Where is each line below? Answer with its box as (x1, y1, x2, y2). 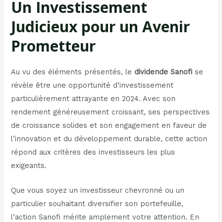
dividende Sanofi (134, 67, 193, 76)
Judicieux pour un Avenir (11, 16, 190, 37)
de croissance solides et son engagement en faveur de (11, 120, 207, 130)
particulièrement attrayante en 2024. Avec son (11, 94, 176, 103)
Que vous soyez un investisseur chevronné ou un (11, 185, 185, 195)
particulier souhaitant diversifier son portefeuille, (11, 199, 184, 208)
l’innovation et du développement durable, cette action (11, 134, 208, 143)
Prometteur (11, 35, 96, 56)
